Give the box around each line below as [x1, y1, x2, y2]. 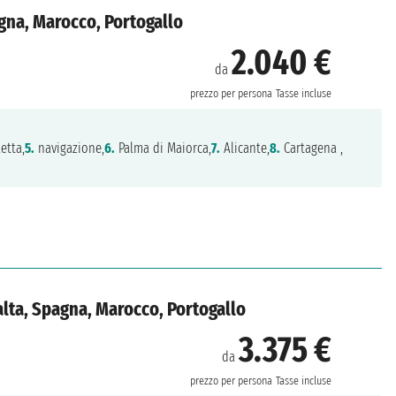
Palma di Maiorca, [115, 139, 212, 156]
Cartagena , [280, 139, 344, 156]
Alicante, [220, 139, 270, 156]
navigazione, [34, 139, 105, 156]
